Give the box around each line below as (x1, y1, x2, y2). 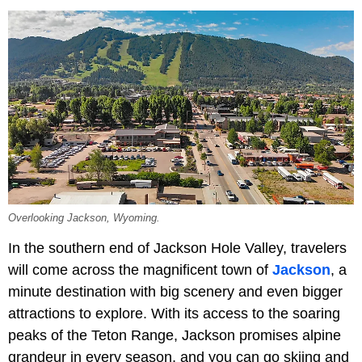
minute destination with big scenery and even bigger (8, 283, 343, 300)
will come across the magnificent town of (8, 261, 272, 278)
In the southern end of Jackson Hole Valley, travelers (8, 239, 347, 256)
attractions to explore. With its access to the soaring (8, 305, 340, 322)
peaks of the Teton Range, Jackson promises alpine (8, 326, 341, 343)
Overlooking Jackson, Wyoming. (8, 212, 160, 224)
